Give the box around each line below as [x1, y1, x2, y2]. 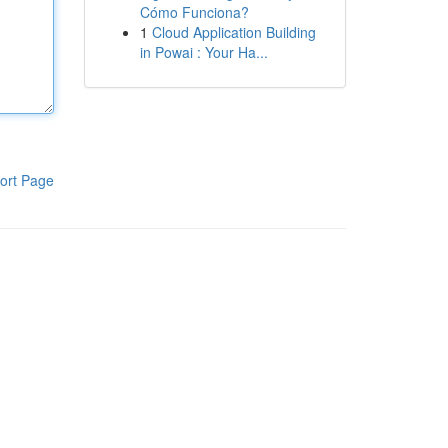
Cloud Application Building [151, 22, 316, 42]
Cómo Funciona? [139, 2, 249, 22]
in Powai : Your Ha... [139, 42, 268, 62]
